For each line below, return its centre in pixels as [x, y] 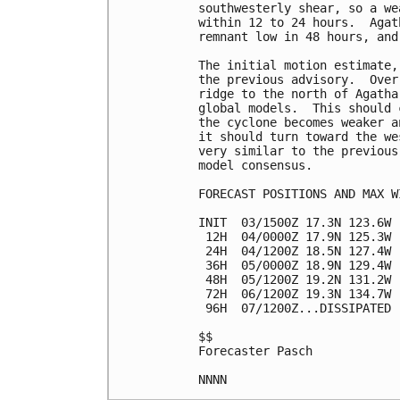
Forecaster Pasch [255, 350]
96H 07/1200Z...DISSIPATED [295, 308]
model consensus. [255, 165]
